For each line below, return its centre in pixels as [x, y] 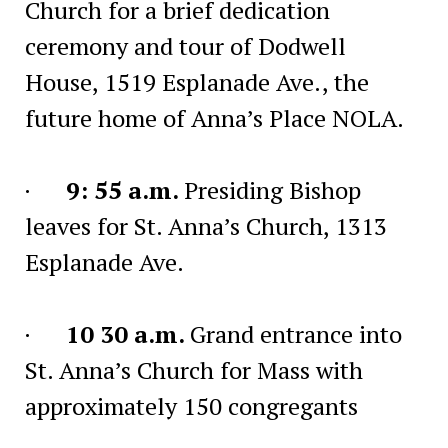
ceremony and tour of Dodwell [185, 45]
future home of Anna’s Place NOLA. [214, 117]
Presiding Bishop [272, 189]
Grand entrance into [295, 333]
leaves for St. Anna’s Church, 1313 [205, 225]
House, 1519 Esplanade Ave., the [196, 81]
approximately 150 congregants [191, 405]
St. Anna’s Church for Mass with [193, 369]
